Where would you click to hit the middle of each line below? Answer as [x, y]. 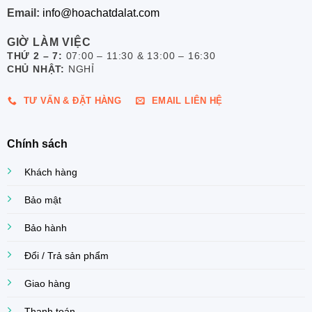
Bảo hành [45, 227]
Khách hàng [50, 172]
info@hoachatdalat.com [101, 13]
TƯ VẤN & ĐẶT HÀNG [72, 101]
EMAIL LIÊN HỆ [187, 101]
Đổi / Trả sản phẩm [66, 255]
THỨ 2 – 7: [36, 56]
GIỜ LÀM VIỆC [49, 42]
